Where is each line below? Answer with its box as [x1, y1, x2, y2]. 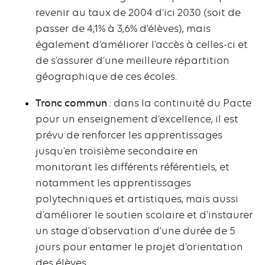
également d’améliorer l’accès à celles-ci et [35, 38, 248, 51]
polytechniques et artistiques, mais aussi [35, 193, 238, 205]
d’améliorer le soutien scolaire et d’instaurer [35, 209, 253, 221]
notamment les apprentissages [35, 177, 191, 189]
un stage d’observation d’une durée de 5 [35, 225, 235, 237]
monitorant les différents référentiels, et [35, 161, 230, 173]
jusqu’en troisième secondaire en [35, 145, 198, 157]
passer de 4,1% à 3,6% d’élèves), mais [35, 22, 211, 35]
